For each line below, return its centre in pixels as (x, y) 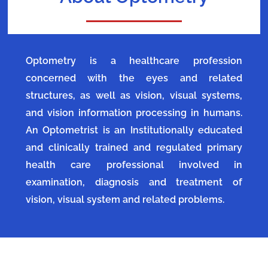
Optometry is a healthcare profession (134, 61)
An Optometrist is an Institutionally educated (134, 130)
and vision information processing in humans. (134, 113)
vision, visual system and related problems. (125, 200)
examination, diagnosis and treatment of (134, 182)
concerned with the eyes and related (134, 78)
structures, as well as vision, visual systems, (134, 96)
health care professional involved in (134, 165)
